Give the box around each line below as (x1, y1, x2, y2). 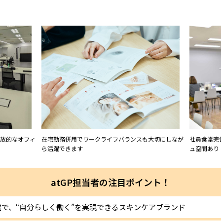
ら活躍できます (41, 144, 83, 152)
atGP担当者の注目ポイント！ (51, 175, 170, 188)
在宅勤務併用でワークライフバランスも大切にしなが (41, 134, 184, 143)
